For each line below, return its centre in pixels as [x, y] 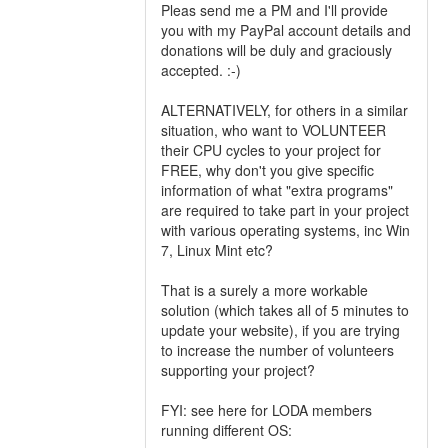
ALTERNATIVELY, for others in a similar [284, 110]
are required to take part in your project [285, 210]
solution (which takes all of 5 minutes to [285, 310]
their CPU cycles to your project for [271, 150]
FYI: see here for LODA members [266, 410]
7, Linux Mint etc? [217, 250]
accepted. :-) [201, 70]
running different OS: [226, 430]
